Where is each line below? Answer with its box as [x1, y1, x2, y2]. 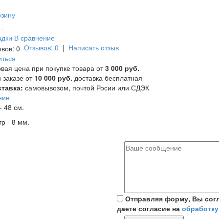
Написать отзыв [68, 43, 119, 52]
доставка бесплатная [72, 73, 142, 83]
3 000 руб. [105, 63, 139, 73]
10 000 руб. [34, 73, 72, 83]
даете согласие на [117, 203, 182, 214]
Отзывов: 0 [24, 43, 59, 52]
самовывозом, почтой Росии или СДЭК [23, 83, 149, 93]
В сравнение [14, 33, 55, 43]
